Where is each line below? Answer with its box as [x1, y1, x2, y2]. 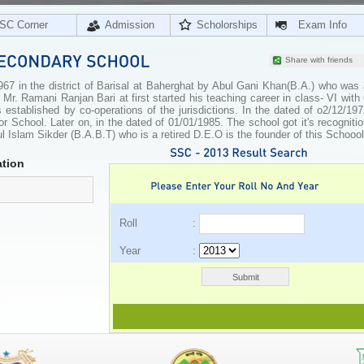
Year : [119, 245, 199, 257]
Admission [105, 19, 154, 31]
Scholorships [197, 19, 258, 31]
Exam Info [298, 19, 347, 31]
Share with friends [285, 55, 353, 64]
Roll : [119, 217, 199, 229]
